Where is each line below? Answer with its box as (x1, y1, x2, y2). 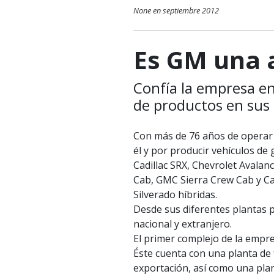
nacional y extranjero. (133, 217, 232, 231)
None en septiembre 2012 (133, 4, 219, 16)
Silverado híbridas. (133, 188, 217, 202)
